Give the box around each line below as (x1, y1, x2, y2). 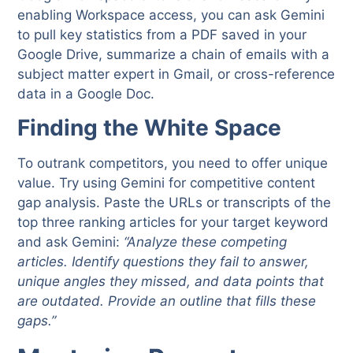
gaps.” (17, 312, 57, 329)
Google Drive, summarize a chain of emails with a (17, 46, 330, 62)
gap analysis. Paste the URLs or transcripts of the (17, 194, 332, 210)
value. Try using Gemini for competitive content (17, 174, 316, 191)
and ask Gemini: (17, 233, 124, 250)
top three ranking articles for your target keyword (17, 214, 329, 230)
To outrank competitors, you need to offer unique (17, 154, 329, 171)
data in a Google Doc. (17, 85, 155, 102)
